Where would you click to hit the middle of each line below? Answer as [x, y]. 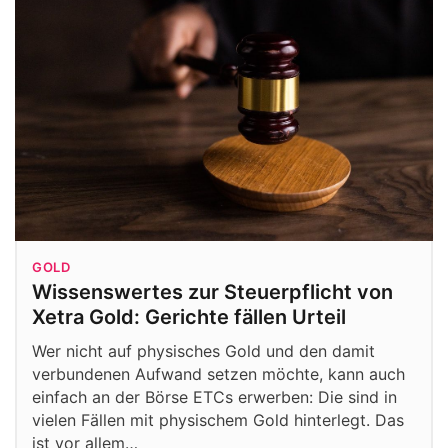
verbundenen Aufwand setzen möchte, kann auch [218, 373]
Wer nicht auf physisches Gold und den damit [203, 350]
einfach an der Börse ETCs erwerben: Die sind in [214, 396]
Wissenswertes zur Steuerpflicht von [212, 291]
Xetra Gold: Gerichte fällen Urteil [189, 316]
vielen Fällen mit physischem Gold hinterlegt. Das [218, 419]
